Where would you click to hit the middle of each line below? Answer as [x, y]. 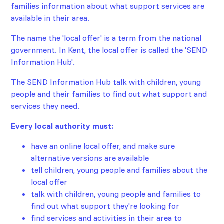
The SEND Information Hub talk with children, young [106, 82]
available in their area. [50, 18]
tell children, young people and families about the [119, 170]
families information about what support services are [108, 6]
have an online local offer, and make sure [103, 146]
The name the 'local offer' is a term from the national [106, 38]
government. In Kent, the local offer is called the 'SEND [109, 50]
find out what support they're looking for [105, 206]
